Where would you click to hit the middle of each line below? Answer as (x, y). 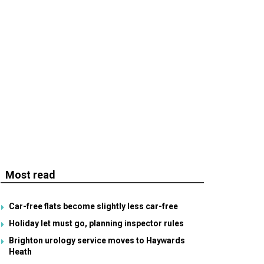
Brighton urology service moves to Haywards (97, 240)
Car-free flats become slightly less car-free (93, 206)
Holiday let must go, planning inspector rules (96, 223)
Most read (30, 175)
